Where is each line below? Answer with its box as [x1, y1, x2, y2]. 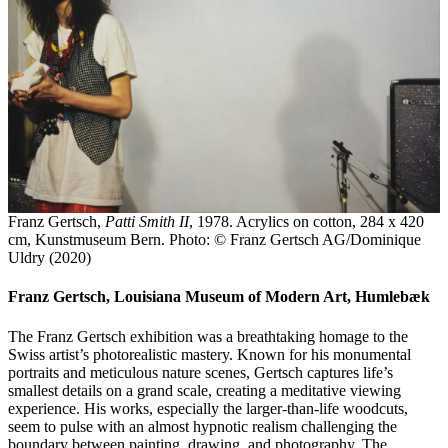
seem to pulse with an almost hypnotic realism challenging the [8, 417, 397, 435]
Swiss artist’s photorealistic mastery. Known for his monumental [8, 345, 411, 363]
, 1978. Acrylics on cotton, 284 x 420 [189, 212, 424, 230]
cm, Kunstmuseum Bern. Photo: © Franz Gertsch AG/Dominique [8, 230, 421, 248]
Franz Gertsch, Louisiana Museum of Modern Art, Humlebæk [8, 288, 430, 306]
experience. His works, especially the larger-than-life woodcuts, [8, 399, 408, 417]
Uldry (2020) [8, 248, 91, 266]
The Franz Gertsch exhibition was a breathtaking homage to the [8, 327, 408, 345]
